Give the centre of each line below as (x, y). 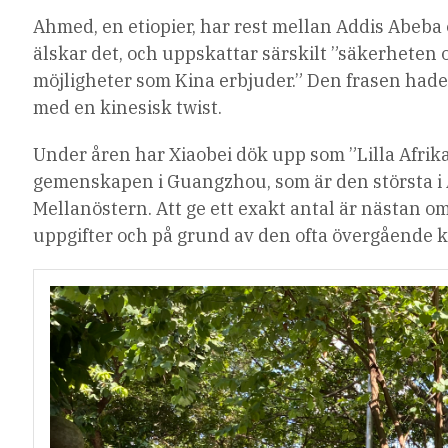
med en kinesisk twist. (128, 108)
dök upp (271, 155)
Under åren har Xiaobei (135, 155)
